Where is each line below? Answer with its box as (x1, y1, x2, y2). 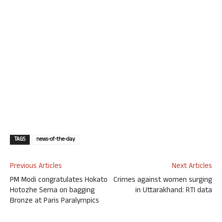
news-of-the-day (36, 135, 75, 144)
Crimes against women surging (113, 174, 212, 187)
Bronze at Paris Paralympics (10, 195, 99, 208)
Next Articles (172, 160, 212, 173)
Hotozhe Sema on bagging (10, 184, 95, 197)
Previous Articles (10, 160, 62, 173)
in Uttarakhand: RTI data (135, 184, 212, 197)
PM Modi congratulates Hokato (10, 174, 108, 187)
